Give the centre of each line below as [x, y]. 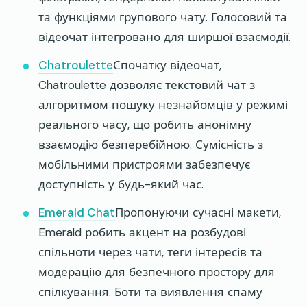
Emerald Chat [77, 213]
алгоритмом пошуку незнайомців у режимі [163, 105]
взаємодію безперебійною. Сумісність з [151, 145]
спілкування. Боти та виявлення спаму [150, 292]
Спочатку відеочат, [167, 65]
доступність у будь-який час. [121, 185]
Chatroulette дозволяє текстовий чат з [147, 85]
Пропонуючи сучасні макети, [198, 213]
